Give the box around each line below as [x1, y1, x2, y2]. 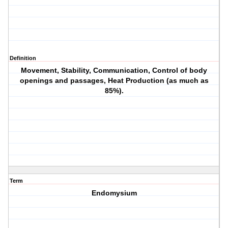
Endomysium [91, 189, 137, 197]
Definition [10, 55, 36, 62]
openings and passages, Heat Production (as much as [19, 76, 209, 85]
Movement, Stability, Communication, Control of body [21, 66, 208, 75]
